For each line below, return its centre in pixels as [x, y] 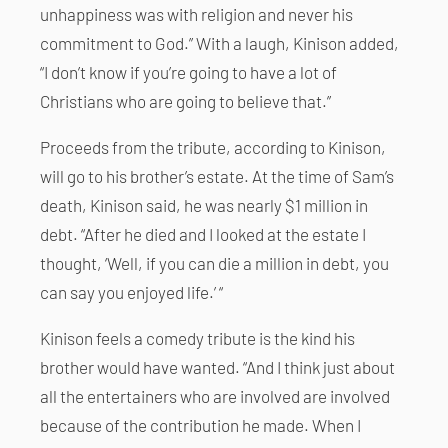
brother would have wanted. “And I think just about [217, 366]
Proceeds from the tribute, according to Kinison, [213, 146]
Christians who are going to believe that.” [185, 100]
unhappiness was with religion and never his [196, 13]
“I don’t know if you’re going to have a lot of [188, 71]
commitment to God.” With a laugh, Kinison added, [219, 42]
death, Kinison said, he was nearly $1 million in [204, 204]
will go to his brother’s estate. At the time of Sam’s [217, 175]
